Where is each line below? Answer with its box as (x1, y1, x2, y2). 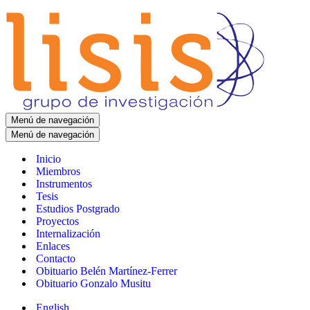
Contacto (36, 253, 75, 264)
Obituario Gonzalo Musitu (36, 277, 151, 289)
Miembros (36, 165, 80, 177)
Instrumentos (36, 178, 92, 190)
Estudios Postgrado (36, 203, 120, 215)
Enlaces (36, 240, 70, 252)
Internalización (36, 228, 100, 239)
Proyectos (36, 215, 79, 227)
